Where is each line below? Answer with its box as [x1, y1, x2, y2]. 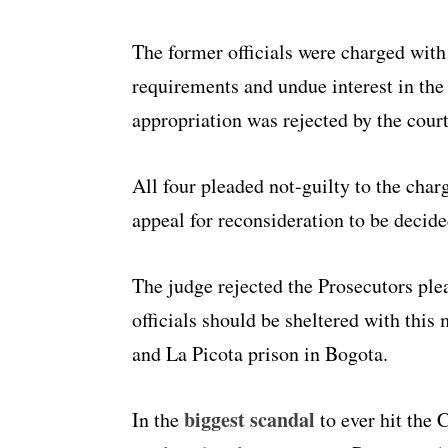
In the [132, 406, 184, 434]
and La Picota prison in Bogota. [132, 340, 388, 368]
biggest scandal [184, 405, 315, 435]
